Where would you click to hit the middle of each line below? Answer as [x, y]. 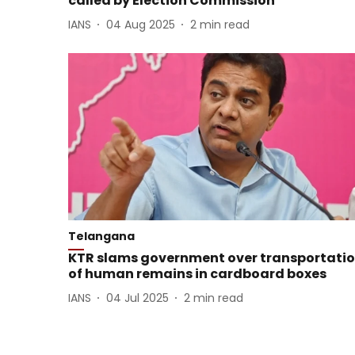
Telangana [101, 237]
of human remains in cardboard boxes [197, 274]
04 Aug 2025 [141, 24]
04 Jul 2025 [137, 298]
